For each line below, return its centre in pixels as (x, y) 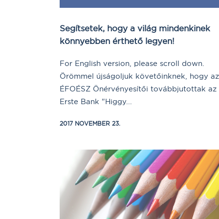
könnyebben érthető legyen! (117, 41)
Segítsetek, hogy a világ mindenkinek (135, 28)
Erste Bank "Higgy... (96, 102)
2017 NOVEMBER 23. (90, 124)
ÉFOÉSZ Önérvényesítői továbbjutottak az (138, 89)
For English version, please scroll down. (133, 64)
